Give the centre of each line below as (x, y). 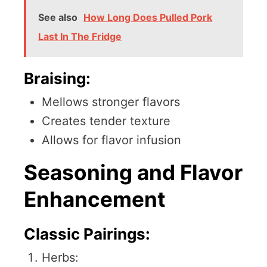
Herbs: (60, 258)
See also (58, 18)
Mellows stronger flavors (111, 102)
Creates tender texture (106, 121)
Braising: (57, 79)
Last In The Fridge (80, 37)
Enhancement (95, 199)
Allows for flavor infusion (111, 140)
